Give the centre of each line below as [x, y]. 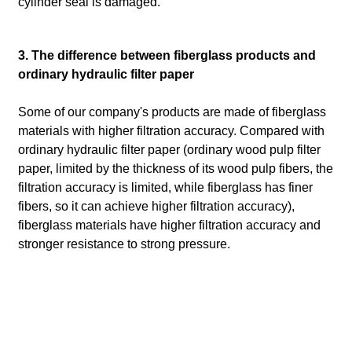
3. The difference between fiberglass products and [167, 56]
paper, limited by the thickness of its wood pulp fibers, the [175, 169]
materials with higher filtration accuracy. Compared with [171, 131]
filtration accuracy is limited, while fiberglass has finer [165, 188]
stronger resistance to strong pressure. [124, 244]
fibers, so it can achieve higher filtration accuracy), [156, 207]
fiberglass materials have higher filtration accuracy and [169, 225]
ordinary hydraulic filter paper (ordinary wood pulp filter [169, 150]
